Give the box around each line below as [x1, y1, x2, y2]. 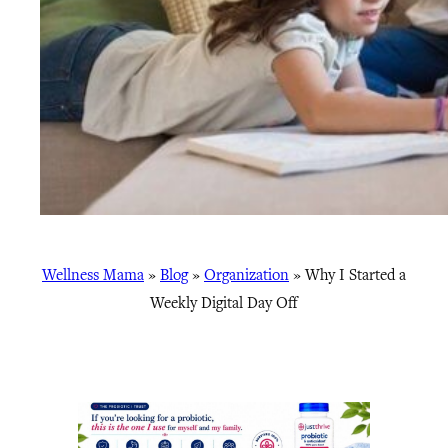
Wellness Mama [42, 265, 144, 285]
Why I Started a [305, 265, 406, 285]
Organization [204, 265, 289, 285]
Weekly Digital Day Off [150, 293, 298, 313]
